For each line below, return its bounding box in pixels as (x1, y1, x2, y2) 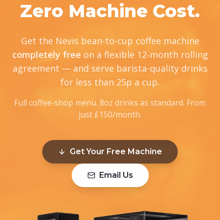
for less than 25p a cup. (60, 76, 160, 88)
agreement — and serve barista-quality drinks (12, 62, 208, 74)
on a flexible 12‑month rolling (81, 48, 208, 60)
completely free (12, 48, 81, 60)
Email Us (99, 170, 133, 180)
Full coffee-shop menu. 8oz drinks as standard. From (14, 97, 206, 108)
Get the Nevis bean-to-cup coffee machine (21, 34, 199, 47)
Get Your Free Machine (70, 146, 162, 156)
